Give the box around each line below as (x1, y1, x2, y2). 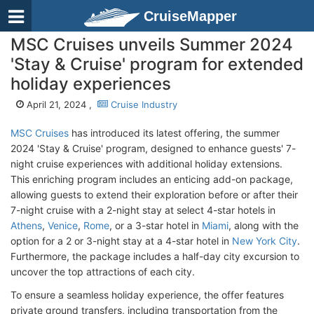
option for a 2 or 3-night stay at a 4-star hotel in (11, 235, 232, 247)
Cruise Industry (108, 99, 177, 110)
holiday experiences (11, 74, 171, 94)
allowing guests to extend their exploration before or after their (11, 189, 298, 200)
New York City (232, 235, 297, 247)
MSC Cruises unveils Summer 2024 (11, 34, 293, 55)
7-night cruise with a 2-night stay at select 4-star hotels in (11, 204, 275, 216)
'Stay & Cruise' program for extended (11, 54, 303, 74)
